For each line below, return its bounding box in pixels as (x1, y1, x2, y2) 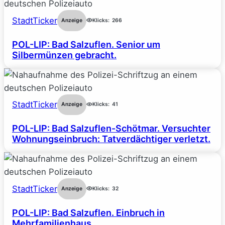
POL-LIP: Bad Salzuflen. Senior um (12, 39, 160, 50)
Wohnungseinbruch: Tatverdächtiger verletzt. (12, 134, 210, 145)
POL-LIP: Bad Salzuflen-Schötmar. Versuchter (12, 123, 210, 134)
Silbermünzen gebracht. (12, 49, 117, 60)
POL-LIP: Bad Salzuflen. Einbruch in (12, 207, 165, 218)
